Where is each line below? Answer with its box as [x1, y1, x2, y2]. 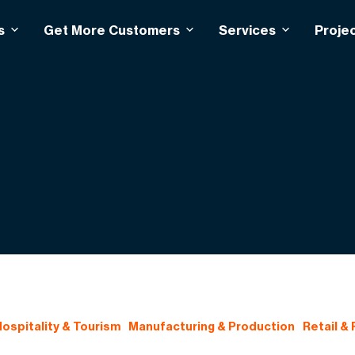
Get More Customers [43, 21, 180, 38]
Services [218, 21, 276, 38]
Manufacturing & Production [128, 319, 295, 334]
